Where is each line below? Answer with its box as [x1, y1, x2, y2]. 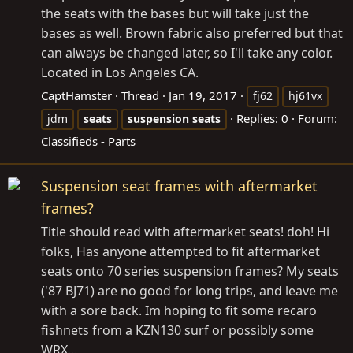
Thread [121, 87, 159, 103]
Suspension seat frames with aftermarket [41, 176, 318, 195]
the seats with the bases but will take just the [41, 4, 309, 22]
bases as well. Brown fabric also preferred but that [41, 24, 343, 42]
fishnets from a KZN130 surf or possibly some [41, 321, 314, 339]
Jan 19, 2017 [169, 87, 237, 103]
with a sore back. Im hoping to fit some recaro [41, 302, 317, 319]
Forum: [298, 110, 337, 126]
